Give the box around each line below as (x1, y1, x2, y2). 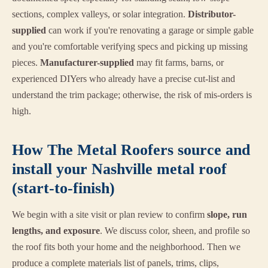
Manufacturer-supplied (40, 57, 134, 68)
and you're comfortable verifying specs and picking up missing (12, 41, 248, 52)
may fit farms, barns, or (134, 57, 224, 68)
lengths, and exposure (12, 226, 100, 236)
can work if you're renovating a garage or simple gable (46, 25, 254, 36)
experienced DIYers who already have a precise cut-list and (12, 74, 235, 84)
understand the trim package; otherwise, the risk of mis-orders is (12, 90, 252, 100)
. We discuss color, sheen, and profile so (100, 226, 250, 236)
